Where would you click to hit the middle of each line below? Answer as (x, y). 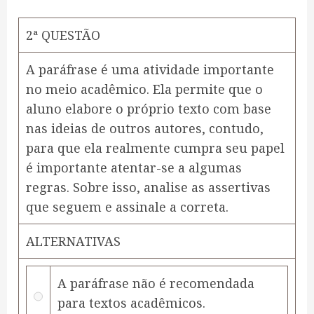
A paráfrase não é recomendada (156, 284)
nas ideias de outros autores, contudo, (145, 129)
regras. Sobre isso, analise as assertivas (148, 187)
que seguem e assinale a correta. (127, 207)
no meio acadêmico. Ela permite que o (144, 89)
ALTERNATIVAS (73, 241)
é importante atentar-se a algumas (134, 168)
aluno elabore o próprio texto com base (149, 109)
